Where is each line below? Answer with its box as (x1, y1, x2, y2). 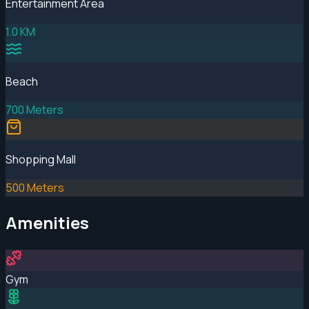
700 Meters (6, 101, 63, 117)
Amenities (6, 211, 89, 235)
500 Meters (6, 179, 64, 195)
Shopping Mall (6, 151, 76, 167)
